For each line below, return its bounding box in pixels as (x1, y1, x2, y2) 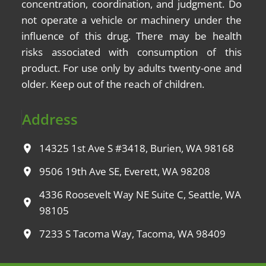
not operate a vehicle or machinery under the (21, 13, 242, 27)
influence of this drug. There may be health (21, 29, 242, 43)
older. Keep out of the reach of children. (21, 77, 204, 91)
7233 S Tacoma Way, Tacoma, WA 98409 (39, 227, 226, 240)
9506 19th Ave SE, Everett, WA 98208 (39, 164, 210, 178)
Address (22, 109, 78, 129)
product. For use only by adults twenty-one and (21, 61, 242, 75)
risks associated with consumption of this (21, 45, 242, 59)
